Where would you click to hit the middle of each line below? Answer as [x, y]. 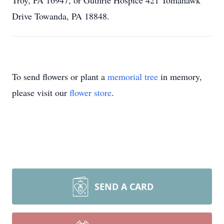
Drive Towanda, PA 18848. [61, 16]
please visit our [41, 92]
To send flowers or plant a [60, 76]
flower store [90, 92]
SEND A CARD [124, 186]
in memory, [180, 76]
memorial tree [133, 76]
